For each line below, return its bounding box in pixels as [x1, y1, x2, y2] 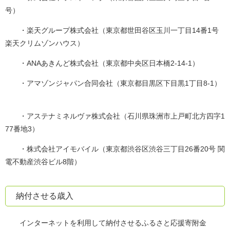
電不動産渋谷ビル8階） [5, 158, 81, 166]
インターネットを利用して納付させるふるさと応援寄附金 [5, 219, 206, 227]
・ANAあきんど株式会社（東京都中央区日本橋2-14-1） [5, 59, 199, 68]
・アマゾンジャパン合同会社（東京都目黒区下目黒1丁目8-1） [5, 79, 221, 88]
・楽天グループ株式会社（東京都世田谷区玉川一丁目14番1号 [5, 26, 219, 35]
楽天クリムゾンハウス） [5, 39, 91, 48]
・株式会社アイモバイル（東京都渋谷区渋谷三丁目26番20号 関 [5, 145, 225, 154]
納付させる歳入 [16, 191, 73, 201]
